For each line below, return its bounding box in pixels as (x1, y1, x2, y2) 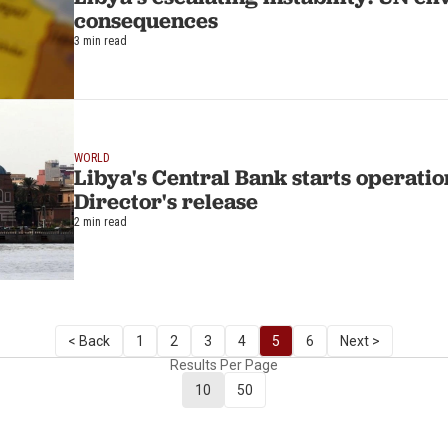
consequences (74, 7, 218, 34)
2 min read (74, 215, 127, 229)
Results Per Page (170, 357, 278, 373)
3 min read (74, 34, 127, 48)
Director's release (74, 188, 258, 215)
